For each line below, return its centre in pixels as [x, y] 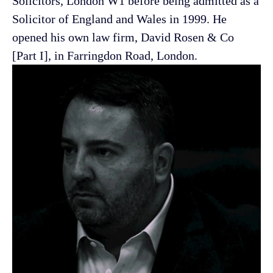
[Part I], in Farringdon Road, [83, 55]
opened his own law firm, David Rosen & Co [123, 37]
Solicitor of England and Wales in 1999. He [119, 19]
